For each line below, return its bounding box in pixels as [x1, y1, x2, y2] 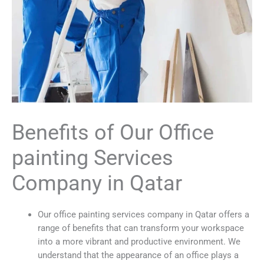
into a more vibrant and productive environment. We [37, 236, 240, 247]
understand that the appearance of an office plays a [37, 249, 239, 260]
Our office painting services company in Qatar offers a [37, 209, 249, 220]
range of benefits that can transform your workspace [37, 222, 244, 233]
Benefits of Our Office [12, 120, 214, 145]
